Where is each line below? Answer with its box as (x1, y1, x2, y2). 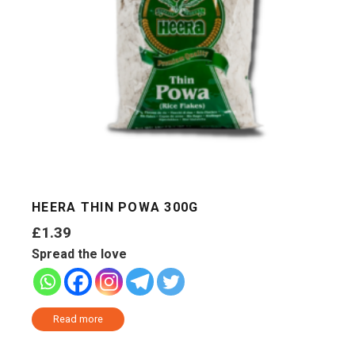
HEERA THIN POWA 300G (32, 200, 199, 216)
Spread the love (32, 246, 127, 261)
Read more (52, 313, 103, 326)
